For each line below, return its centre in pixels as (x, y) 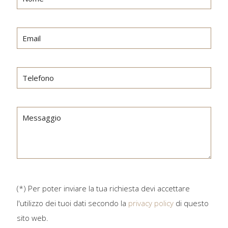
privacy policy (151, 203)
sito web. (33, 218)
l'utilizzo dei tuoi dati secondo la (73, 203)
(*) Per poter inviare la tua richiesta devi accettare (103, 188)
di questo (191, 203)
